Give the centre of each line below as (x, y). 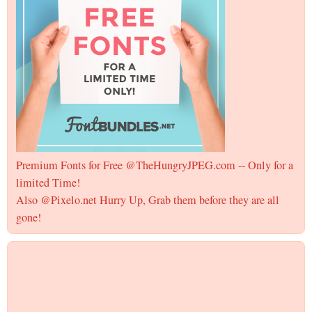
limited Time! (48, 182)
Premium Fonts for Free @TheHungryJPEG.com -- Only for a (155, 165)
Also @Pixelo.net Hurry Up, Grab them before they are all (148, 200)
